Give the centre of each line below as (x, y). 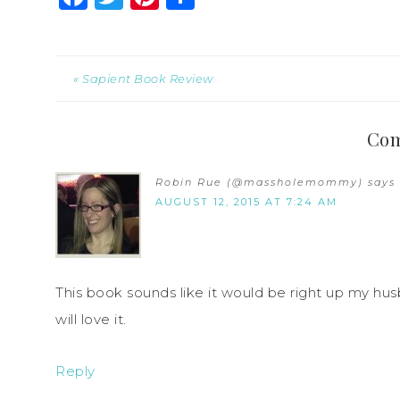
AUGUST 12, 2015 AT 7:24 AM (246, 201)
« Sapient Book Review (143, 78)
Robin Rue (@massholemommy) (259, 182)
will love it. (91, 319)
